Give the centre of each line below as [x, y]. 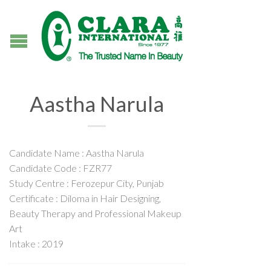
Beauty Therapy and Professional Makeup [95, 213]
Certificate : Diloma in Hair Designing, [85, 198]
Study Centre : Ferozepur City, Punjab [87, 183]
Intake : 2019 [36, 243]
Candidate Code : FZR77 [60, 168]
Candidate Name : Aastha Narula [77, 153]
